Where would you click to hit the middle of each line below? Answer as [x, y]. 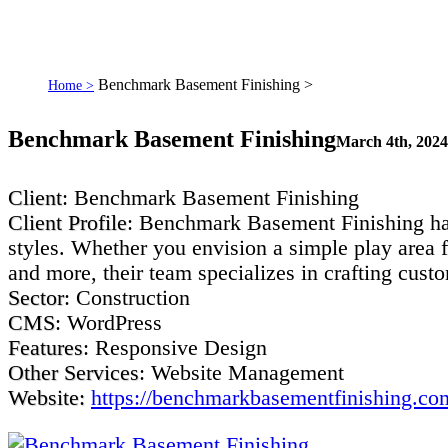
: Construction [127, 297]
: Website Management [241, 372]
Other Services [73, 372]
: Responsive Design [175, 347]
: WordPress [108, 322]
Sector [36, 297]
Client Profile [67, 222]
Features [45, 347]
